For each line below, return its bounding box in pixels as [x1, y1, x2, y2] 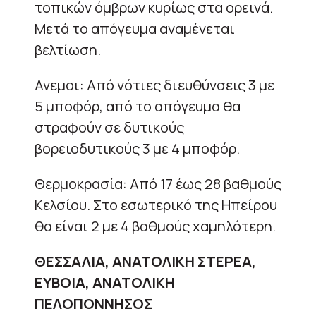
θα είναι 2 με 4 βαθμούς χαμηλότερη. [35, 216, 276, 236]
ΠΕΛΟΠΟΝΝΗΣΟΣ [35, 293, 152, 313]
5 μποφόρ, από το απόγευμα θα [35, 96, 241, 116]
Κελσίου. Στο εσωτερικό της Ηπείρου [35, 195, 277, 214]
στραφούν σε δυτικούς [35, 117, 184, 137]
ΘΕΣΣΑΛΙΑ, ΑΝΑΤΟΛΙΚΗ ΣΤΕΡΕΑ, [35, 251, 256, 271]
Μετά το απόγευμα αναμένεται [35, 18, 235, 38]
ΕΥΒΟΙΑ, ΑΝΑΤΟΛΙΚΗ [35, 272, 175, 292]
